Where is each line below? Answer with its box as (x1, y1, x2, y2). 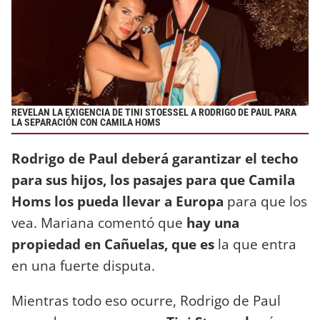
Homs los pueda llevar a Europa (11, 191, 227, 211)
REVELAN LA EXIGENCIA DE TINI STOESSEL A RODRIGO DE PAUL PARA (11, 106, 296, 119)
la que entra (218, 234, 296, 254)
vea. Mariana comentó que (11, 213, 186, 233)
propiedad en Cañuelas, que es (11, 234, 218, 254)
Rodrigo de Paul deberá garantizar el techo (11, 149, 299, 169)
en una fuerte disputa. (11, 256, 159, 276)
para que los (227, 191, 307, 211)
